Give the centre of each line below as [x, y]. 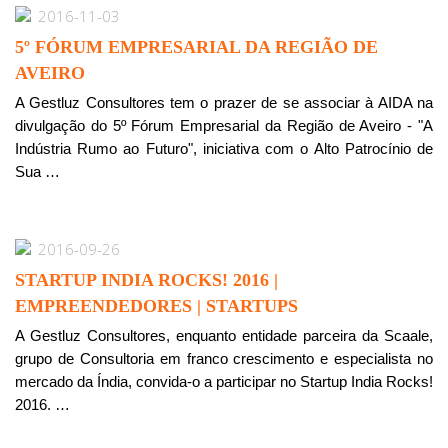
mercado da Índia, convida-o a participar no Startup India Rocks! [224, 381]
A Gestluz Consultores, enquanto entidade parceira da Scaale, [224, 335]
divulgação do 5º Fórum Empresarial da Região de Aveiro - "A [224, 125]
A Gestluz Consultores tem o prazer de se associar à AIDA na [224, 102]
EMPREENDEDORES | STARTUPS [156, 306]
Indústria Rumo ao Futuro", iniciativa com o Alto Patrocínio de [224, 148]
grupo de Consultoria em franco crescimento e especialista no [224, 358]
